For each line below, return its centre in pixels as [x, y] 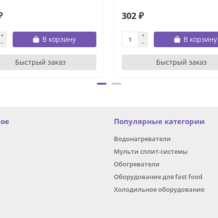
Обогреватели [137, 164]
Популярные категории [159, 122]
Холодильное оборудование [159, 190]
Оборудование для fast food [158, 177]
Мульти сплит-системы [151, 152]
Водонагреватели [142, 139]
